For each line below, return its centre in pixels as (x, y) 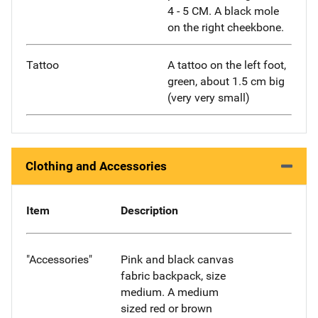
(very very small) (209, 98)
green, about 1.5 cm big (226, 82)
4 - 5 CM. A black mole (223, 11)
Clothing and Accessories (96, 166)
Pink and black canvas (177, 259)
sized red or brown (166, 308)
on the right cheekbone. (226, 28)
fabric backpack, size (173, 275)
